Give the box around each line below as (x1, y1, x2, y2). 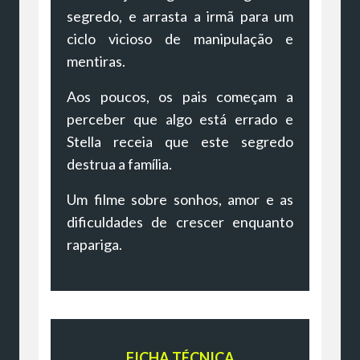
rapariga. (67, 235, 122, 253)
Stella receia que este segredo (67, 132, 293, 150)
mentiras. (67, 51, 125, 70)
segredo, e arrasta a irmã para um (67, 6, 293, 25)
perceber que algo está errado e (67, 109, 293, 128)
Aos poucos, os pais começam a (67, 87, 293, 105)
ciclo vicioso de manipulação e (67, 29, 293, 47)
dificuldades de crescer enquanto (67, 212, 293, 231)
